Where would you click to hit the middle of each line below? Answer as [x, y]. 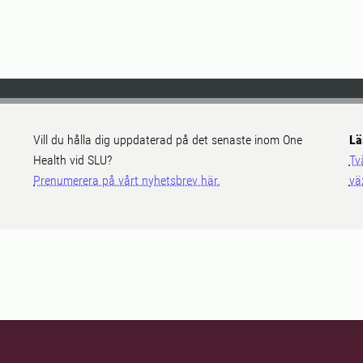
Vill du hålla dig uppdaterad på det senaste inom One [168, 140]
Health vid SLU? [73, 160]
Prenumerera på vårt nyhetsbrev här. [127, 181]
